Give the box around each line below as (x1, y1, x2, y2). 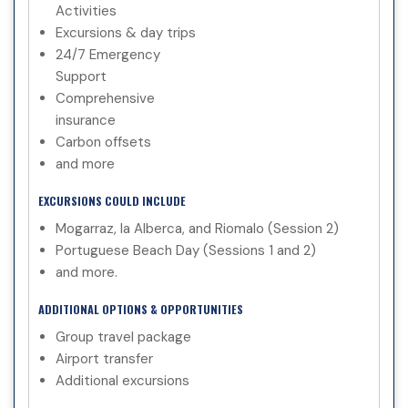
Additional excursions (56, 371, 189, 390)
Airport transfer (56, 349, 153, 368)
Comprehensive (56, 88, 155, 107)
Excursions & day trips (56, 23, 196, 42)
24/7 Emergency (56, 45, 160, 64)
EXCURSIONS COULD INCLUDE (38, 191, 186, 209)
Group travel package (56, 327, 191, 346)
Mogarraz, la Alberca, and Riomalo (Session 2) (56, 219, 339, 238)
